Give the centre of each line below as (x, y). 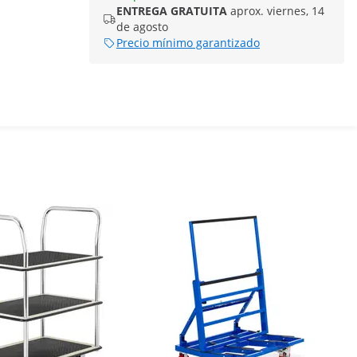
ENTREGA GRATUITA (172, 11)
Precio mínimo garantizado (188, 43)
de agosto (142, 27)
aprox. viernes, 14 (277, 11)
